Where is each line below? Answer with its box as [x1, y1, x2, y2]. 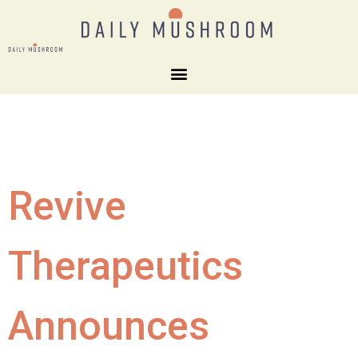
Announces [8, 302, 209, 349]
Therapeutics [8, 242, 243, 289]
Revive [8, 182, 126, 229]
